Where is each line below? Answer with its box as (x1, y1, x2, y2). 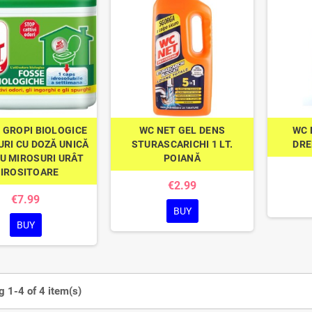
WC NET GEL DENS (139, 125, 226, 136)
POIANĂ (164, 153, 201, 164)
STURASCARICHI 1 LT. (131, 139, 233, 150)
